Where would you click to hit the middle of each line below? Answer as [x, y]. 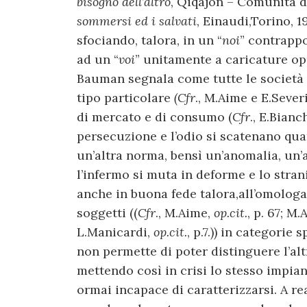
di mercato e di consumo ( [155, 117]
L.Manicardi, [115, 232]
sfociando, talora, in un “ [149, 40]
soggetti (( [107, 213]
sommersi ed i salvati [137, 21]
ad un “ [98, 60]
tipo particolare [124, 98]
